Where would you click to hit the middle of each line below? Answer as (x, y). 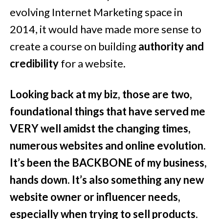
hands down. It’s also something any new (107, 179)
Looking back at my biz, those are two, (101, 94)
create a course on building (74, 46)
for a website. (92, 63)
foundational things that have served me (108, 111)
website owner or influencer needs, (95, 197)
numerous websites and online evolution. (108, 145)
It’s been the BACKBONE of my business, (108, 162)
